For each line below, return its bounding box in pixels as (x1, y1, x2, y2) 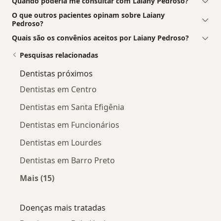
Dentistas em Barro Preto (20, 154, 115, 166)
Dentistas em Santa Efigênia (20, 101, 124, 112)
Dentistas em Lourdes (20, 137, 102, 148)
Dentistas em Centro (20, 83, 97, 95)
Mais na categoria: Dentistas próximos (37, 184, 188, 195)
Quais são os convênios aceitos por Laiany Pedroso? (12, 33, 189, 42)
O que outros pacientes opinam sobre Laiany (12, 10, 165, 20)
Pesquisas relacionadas (20, 50, 98, 60)
